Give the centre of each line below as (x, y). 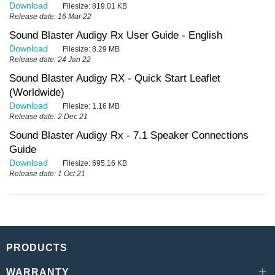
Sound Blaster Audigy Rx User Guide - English (116, 36)
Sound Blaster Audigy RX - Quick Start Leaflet (115, 79)
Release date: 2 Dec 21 (48, 117)
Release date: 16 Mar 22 (50, 17)
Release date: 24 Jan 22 (50, 60)
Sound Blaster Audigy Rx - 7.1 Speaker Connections (129, 136)
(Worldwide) (37, 93)
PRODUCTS (37, 248)
